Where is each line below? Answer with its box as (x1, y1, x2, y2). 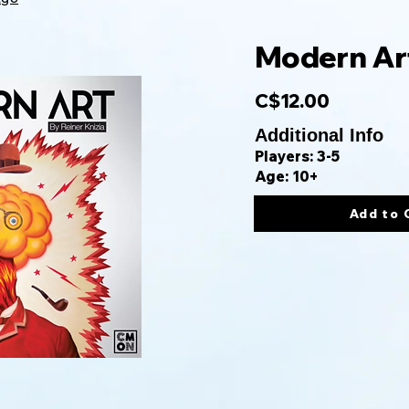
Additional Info (255, 125, 383, 145)
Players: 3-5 (255, 147, 340, 165)
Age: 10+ (255, 167, 319, 185)
